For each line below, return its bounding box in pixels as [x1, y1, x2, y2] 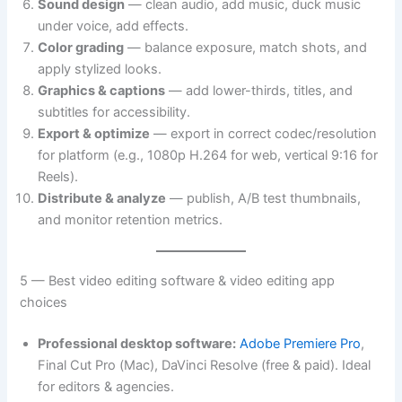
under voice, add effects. [38, 17, 189, 34]
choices [20, 293, 68, 310]
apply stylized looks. [38, 60, 162, 77]
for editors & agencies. [38, 378, 175, 395]
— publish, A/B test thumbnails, [166, 189, 362, 206]
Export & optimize [38, 125, 151, 142]
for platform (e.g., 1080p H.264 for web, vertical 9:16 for [38, 146, 379, 163]
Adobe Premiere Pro [240, 335, 362, 352]
